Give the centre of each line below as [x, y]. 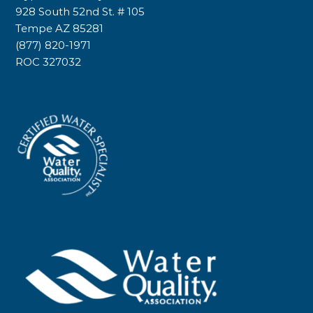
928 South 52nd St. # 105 [80, 12]
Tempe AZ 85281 [59, 29]
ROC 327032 [48, 62]
